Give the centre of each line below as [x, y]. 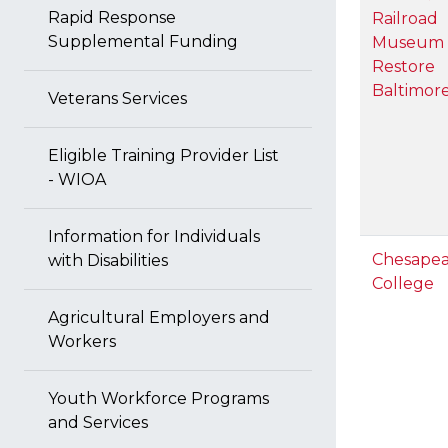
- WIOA [77, 179]
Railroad [405, 18]
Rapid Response [112, 17]
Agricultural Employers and [159, 317]
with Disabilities [108, 260]
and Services [98, 422]
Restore [403, 66]
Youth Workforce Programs [158, 398]
